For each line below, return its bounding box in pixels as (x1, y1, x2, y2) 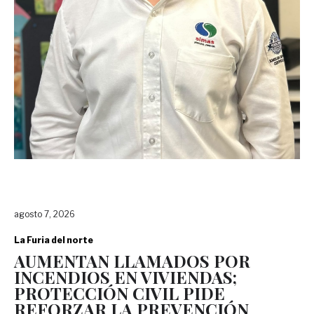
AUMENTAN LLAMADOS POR (14, 250, 250, 273)
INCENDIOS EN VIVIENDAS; (14, 266, 237, 289)
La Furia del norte (14, 235, 93, 246)
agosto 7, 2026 (14, 209, 75, 220)
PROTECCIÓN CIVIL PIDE (14, 282, 225, 305)
